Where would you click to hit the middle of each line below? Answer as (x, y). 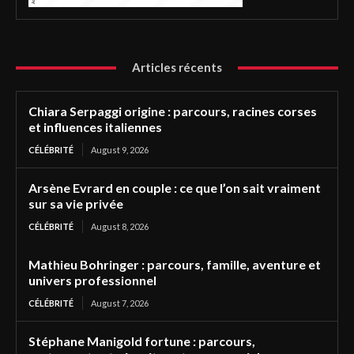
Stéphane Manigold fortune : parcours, (142, 341)
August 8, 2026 (120, 227)
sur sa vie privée (77, 204)
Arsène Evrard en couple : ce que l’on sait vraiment (175, 188)
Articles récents (177, 68)
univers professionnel (94, 281)
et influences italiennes (96, 127)
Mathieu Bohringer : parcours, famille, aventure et (175, 265)
